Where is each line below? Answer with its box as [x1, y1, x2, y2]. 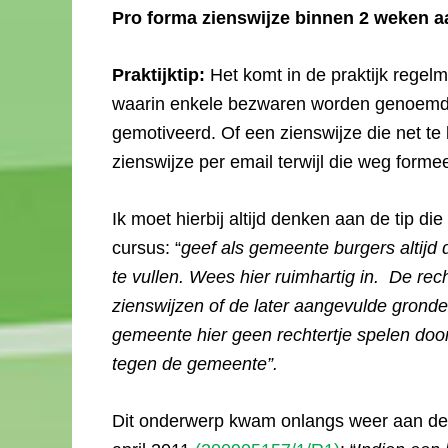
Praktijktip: [112, 65, 210, 85]
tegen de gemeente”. [112, 354, 283, 374]
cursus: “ [112, 238, 181, 258]
